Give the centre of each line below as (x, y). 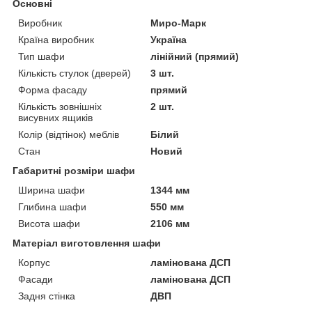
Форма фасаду (53, 89)
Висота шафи (49, 223)
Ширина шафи (52, 190)
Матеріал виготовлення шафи (87, 243)
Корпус (34, 262)
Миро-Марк (179, 23)
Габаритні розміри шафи (74, 170)
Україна (169, 39)
